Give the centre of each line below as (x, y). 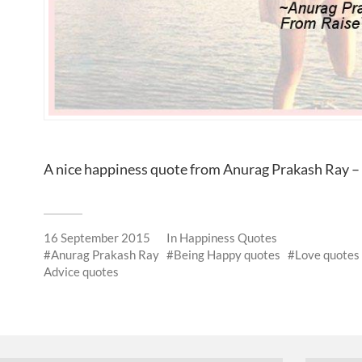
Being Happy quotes (227, 254)
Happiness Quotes (228, 237)
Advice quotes (81, 271)
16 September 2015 (97, 237)
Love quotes (327, 254)
